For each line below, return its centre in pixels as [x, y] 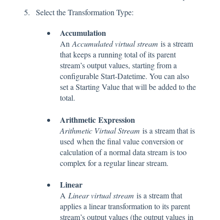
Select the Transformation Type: [85, 12]
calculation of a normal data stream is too [123, 152]
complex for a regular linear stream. [114, 163]
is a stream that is [169, 130]
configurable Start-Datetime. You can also [124, 76]
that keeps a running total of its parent [118, 55]
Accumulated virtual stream [115, 44]
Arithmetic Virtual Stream [101, 130]
